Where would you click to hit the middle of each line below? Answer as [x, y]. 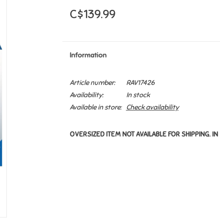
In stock [138, 95]
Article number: [92, 83]
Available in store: [95, 107]
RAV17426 [140, 83]
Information [88, 55]
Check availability [152, 107]
